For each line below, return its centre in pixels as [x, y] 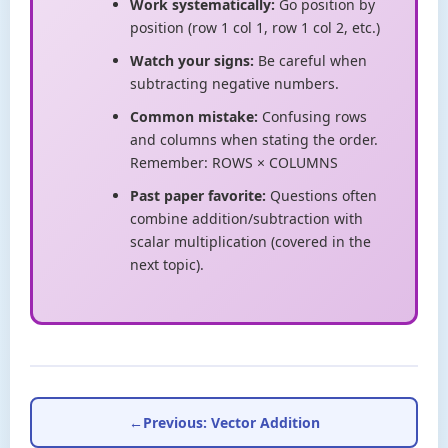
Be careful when [310, 61]
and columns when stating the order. [254, 140]
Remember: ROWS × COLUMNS [234, 163]
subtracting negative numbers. [234, 84]
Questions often [321, 196]
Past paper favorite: [198, 196]
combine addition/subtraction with [246, 219]
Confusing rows [312, 117]
